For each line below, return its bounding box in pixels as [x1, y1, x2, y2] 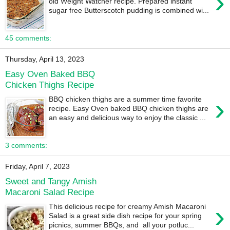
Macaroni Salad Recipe [5, 186, 94, 197]
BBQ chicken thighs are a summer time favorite [49, 95, 202, 104]
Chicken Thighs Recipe [5, 79, 94, 90]
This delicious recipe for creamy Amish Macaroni [49, 202, 206, 211]
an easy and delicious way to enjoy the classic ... [49, 113, 206, 122]
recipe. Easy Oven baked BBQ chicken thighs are [49, 104, 209, 113]
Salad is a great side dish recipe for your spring [49, 212, 202, 220]
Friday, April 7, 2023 [5, 162, 70, 171]
